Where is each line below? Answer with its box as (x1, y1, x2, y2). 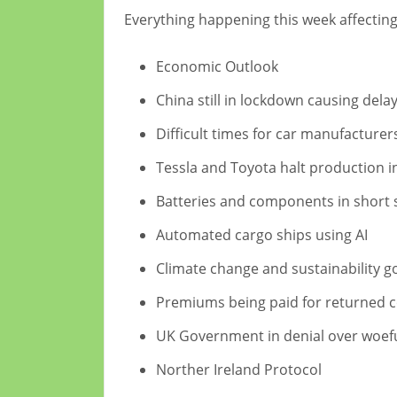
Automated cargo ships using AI (156, 224, 368, 245)
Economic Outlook (156, 56, 278, 76)
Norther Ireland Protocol (156, 359, 322, 379)
